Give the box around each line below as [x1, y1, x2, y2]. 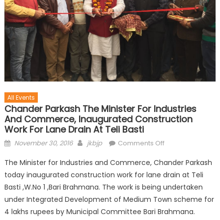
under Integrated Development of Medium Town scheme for [4, 194, 214, 205]
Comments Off [117, 138, 165, 148]
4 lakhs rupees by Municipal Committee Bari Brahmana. [4, 207, 195, 217]
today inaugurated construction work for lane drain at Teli [4, 170, 203, 180]
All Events [7, 93, 35, 102]
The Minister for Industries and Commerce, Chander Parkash [4, 158, 212, 168]
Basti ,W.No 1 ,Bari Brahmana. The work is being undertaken [4, 182, 203, 192]
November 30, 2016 [14, 138, 73, 148]
